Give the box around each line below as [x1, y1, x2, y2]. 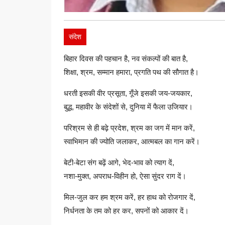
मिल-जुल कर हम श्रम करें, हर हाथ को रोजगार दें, [64, 193, 195, 201]
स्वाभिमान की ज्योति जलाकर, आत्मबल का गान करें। [64, 137, 200, 146]
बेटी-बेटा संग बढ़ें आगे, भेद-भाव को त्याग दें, [64, 158, 174, 167]
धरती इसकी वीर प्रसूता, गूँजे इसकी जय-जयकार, [64, 89, 192, 97]
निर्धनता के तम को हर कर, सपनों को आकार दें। [64, 206, 189, 215]
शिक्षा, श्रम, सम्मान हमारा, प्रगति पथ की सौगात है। [64, 68, 199, 76]
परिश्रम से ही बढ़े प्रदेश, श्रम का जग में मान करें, [64, 124, 195, 132]
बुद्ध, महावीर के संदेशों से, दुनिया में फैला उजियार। [64, 102, 193, 111]
